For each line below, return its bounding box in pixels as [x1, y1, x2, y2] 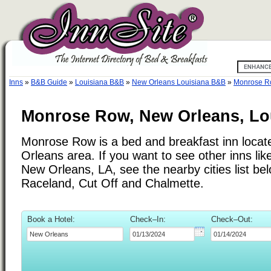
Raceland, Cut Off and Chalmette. [21, 176, 204, 190]
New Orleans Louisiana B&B [132, 78, 226, 87]
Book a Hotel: [27, 214, 75, 224]
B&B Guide [31, 78, 67, 87]
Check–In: [130, 214, 166, 224]
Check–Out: [211, 214, 253, 224]
